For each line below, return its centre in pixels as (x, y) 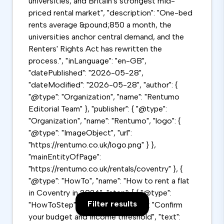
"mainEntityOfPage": (65, 157)
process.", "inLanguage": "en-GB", (87, 61)
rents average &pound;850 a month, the (100, 25)
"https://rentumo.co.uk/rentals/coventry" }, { (105, 169)
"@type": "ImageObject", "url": (80, 133)
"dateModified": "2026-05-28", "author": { (103, 85)
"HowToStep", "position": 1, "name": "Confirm (105, 205)
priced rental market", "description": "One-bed (110, 13)
